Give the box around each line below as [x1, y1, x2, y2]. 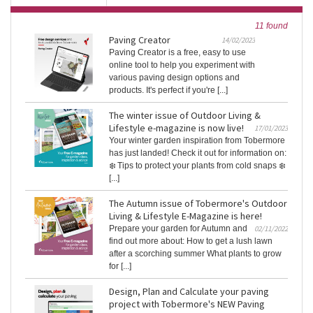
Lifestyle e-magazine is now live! [109, 122, 244, 135]
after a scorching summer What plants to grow [109, 249, 282, 259]
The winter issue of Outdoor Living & [109, 109, 261, 122]
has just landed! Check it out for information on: [109, 148, 286, 159]
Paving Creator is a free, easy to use [109, 48, 246, 58]
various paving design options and [109, 73, 240, 83]
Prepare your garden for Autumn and [109, 224, 247, 234]
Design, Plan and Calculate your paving [109, 285, 269, 298]
